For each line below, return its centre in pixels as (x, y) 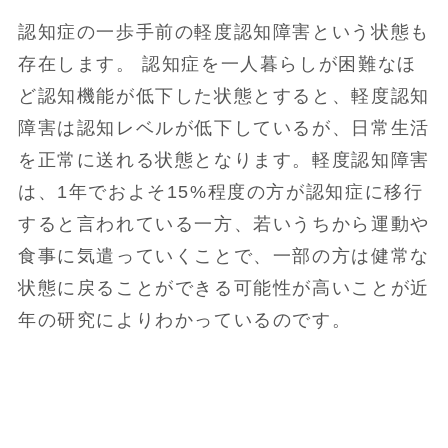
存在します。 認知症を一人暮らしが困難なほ (217, 63)
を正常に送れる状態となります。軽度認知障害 (223, 159)
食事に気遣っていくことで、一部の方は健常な (223, 255)
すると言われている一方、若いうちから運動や (223, 223)
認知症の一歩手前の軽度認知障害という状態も (223, 31)
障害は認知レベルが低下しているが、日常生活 (223, 127)
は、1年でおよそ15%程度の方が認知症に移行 (220, 191)
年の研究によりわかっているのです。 (184, 319)
